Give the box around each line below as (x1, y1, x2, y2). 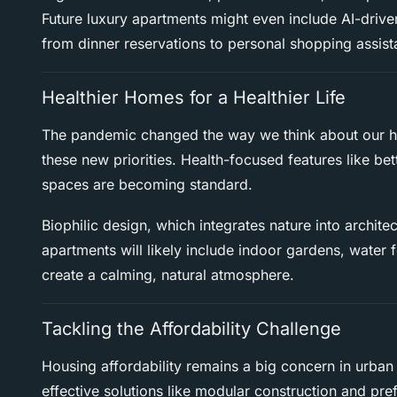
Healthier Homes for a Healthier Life (42, 87, 346, 109)
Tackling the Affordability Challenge (42, 318, 341, 340)
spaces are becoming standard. (42, 175, 253, 194)
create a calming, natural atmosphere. (42, 266, 294, 284)
